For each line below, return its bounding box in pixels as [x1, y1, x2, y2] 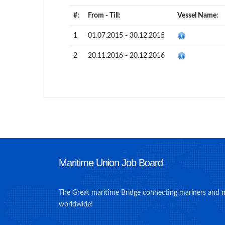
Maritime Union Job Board [59, 157, 163, 168]
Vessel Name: [177, 12, 218, 19]
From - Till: [88, 12, 121, 19]
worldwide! [59, 201, 93, 208]
